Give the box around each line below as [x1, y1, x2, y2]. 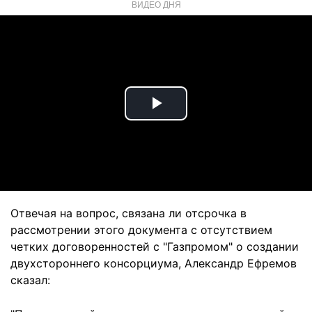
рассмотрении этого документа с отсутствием [10, 223, 272, 237]
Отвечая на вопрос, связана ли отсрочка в [10, 206, 247, 220]
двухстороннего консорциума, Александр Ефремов [10, 256, 297, 270]
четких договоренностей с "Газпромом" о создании [10, 240, 299, 253]
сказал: [10, 273, 50, 287]
